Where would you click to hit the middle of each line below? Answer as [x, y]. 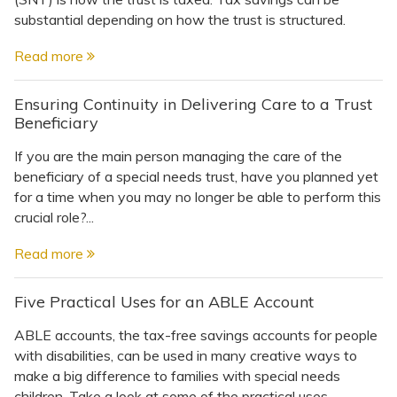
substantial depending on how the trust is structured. [180, 19]
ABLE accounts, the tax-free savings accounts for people [196, 335]
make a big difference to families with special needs [177, 375]
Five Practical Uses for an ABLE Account [164, 301]
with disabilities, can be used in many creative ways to [186, 355]
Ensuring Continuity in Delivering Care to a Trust [193, 104]
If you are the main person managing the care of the [178, 156]
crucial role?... [54, 217]
